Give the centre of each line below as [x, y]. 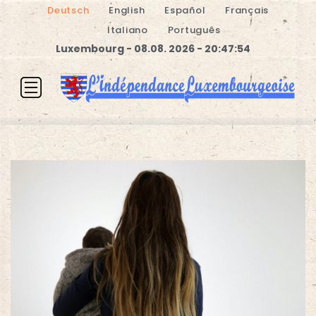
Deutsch [68, 10]
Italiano [127, 30]
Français [247, 10]
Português [194, 30]
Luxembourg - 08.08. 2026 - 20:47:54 [153, 49]
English [127, 10]
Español [185, 10]
